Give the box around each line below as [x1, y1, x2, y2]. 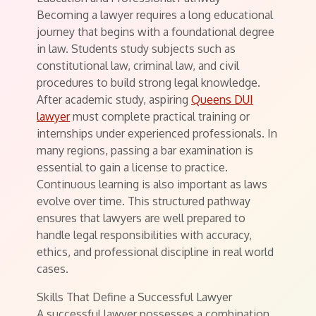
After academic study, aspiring [37, 92, 191, 107]
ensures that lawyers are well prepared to [37, 211, 245, 225]
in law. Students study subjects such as [37, 42, 236, 56]
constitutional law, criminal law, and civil [37, 59, 239, 73]
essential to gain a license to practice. [37, 160, 228, 174]
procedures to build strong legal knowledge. [37, 75, 260, 90]
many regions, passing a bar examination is [37, 143, 253, 157]
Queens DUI [191, 92, 253, 107]
